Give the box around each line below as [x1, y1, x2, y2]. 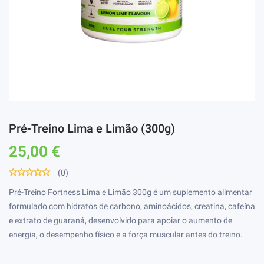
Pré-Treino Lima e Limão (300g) [9, 121, 175, 136]
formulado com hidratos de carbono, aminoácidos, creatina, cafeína [9, 201, 255, 211]
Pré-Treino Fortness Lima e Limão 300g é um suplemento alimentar [9, 187, 252, 197]
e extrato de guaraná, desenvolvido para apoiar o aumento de [9, 215, 232, 225]
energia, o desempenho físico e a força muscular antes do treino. [9, 229, 243, 239]
